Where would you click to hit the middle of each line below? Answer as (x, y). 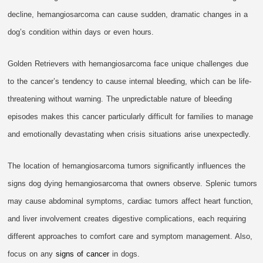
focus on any (32, 254)
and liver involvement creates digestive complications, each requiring (127, 219)
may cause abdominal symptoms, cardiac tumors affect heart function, (131, 201)
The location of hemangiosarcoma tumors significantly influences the (127, 166)
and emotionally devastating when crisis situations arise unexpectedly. (129, 134)
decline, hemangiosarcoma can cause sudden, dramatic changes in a (128, 15)
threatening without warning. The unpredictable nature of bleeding (120, 99)
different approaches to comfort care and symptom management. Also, (130, 237)
